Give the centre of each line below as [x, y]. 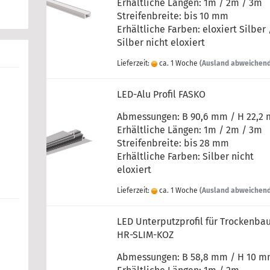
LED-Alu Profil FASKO [162, 94]
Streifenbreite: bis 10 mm [173, 16]
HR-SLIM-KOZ [146, 235]
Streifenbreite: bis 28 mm [173, 143]
